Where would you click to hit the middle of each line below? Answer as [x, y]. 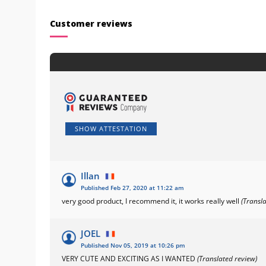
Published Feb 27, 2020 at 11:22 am [132, 188]
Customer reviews [91, 23]
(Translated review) [227, 258]
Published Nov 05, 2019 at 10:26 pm [133, 245]
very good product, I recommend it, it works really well [151, 201]
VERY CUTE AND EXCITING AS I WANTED [129, 258]
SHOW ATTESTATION [111, 128]
